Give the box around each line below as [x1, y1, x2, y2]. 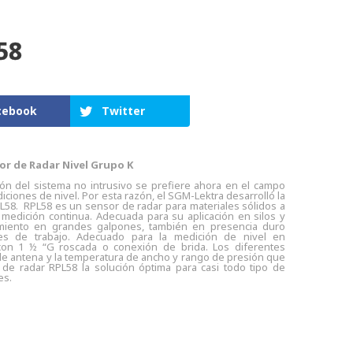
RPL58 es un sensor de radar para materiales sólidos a [24, 199, 285, 213]
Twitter [102, 103, 146, 118]
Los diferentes [213, 240, 286, 254]
